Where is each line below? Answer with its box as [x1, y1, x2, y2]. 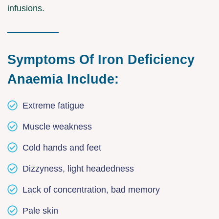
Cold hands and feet [22, 142, 102, 153]
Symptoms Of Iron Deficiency [7, 52, 195, 67]
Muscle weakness [22, 121, 92, 131]
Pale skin [22, 205, 59, 216]
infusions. [7, 3, 44, 13]
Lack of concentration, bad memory [22, 184, 160, 195]
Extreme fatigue [22, 100, 85, 110]
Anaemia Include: [7, 71, 119, 87]
